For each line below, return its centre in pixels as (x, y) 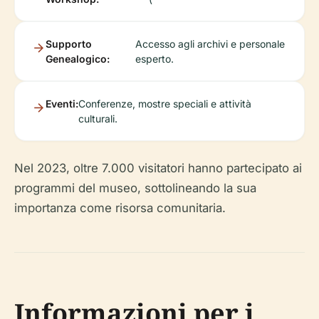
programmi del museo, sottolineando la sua (135, 188)
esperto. (155, 59)
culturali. (98, 119)
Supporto (69, 44)
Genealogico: (78, 59)
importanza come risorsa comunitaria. (120, 208)
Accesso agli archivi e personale (210, 44)
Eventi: (62, 104)
